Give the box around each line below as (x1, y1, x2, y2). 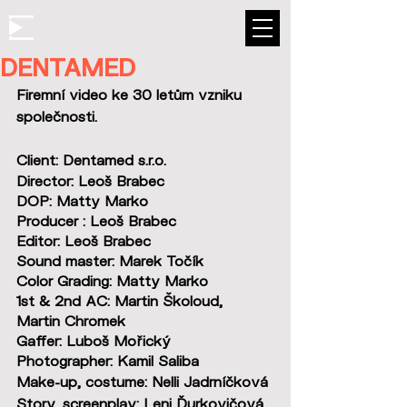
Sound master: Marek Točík (16, 252, 203, 269)
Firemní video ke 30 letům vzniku (16, 85, 246, 103)
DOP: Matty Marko (16, 192, 148, 209)
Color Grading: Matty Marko (16, 272, 208, 289)
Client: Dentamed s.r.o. (16, 151, 166, 168)
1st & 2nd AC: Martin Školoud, (16, 292, 227, 309)
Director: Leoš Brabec (16, 172, 164, 189)
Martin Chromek (16, 312, 125, 329)
